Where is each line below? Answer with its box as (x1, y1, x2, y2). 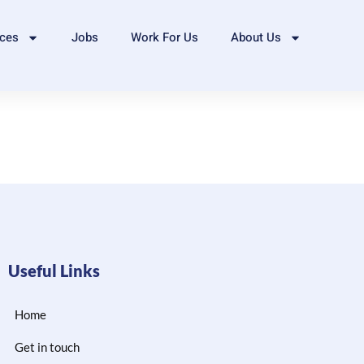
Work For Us (131, 28, 199, 46)
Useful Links (8, 261, 100, 281)
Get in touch (15, 340, 80, 355)
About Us (231, 28, 282, 46)
